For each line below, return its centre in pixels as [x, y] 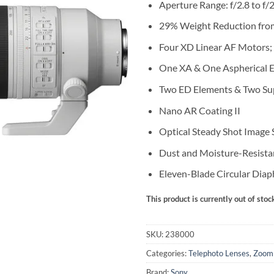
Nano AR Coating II [199, 110]
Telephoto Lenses [219, 253]
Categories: [167, 253]
